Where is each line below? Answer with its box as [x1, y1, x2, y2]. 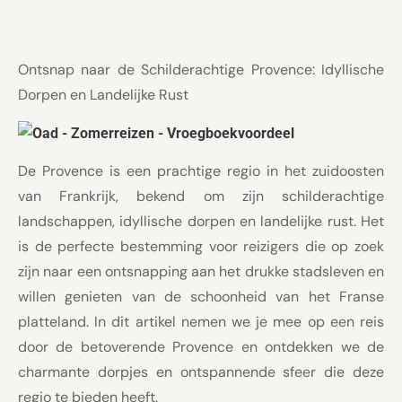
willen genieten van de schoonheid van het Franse [18, 286, 384, 306]
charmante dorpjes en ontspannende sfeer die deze [18, 362, 384, 381]
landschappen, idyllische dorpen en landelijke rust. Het [18, 211, 384, 231]
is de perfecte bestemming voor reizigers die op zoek [18, 236, 384, 256]
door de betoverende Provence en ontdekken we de [18, 336, 384, 356]
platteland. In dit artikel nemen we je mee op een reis [18, 311, 384, 331]
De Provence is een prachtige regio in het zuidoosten [18, 161, 384, 180]
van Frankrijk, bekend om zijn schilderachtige [18, 186, 384, 205]
